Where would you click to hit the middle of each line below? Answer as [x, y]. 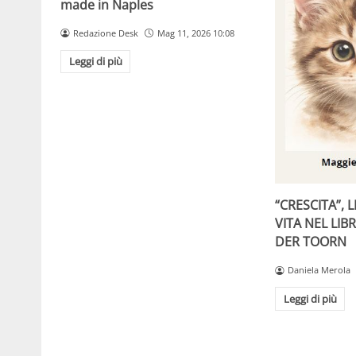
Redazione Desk [105, 33]
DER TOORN [311, 242]
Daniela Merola [319, 270]
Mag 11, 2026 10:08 [195, 33]
